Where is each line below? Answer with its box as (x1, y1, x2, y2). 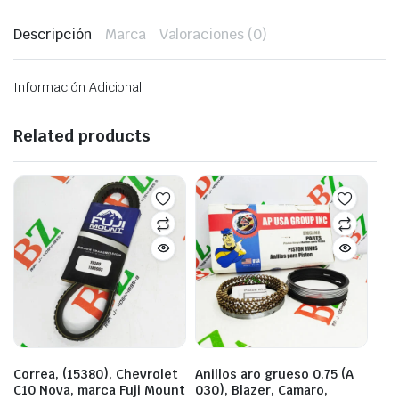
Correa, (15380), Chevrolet (13, 365, 178, 382)
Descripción (13, 24, 92, 44)
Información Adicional (13, 78, 142, 95)
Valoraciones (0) (159, 24, 268, 44)
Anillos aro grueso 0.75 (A (195, 365, 354, 382)
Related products (13, 125, 151, 146)
